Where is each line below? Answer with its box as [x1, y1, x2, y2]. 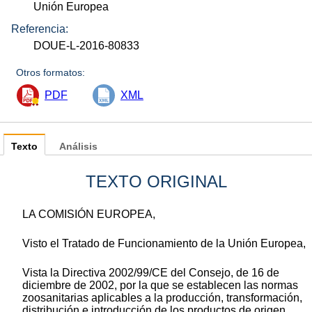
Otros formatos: [16, 67, 86, 79]
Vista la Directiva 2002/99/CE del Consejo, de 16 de [22, 267, 279, 279]
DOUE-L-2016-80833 [33, 40, 140, 52]
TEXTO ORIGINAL [85, 172, 227, 192]
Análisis [59, 141, 97, 153]
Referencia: [11, 23, 68, 36]
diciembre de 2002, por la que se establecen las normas [22, 279, 298, 292]
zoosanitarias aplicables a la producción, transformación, [22, 292, 302, 304]
